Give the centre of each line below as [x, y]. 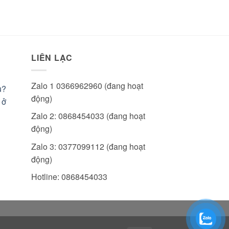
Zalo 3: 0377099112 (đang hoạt [88, 146]
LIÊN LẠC [52, 58]
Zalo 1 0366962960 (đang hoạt [87, 85]
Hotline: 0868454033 [69, 177]
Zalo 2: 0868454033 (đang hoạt [88, 116]
